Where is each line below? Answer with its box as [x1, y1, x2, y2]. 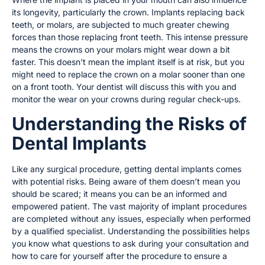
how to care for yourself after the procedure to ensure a [12, 250, 227, 261]
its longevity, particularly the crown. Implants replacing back [12, 7, 245, 18]
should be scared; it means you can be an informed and [12, 188, 227, 199]
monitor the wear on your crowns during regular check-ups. [12, 94, 241, 105]
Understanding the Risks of [12, 112, 247, 134]
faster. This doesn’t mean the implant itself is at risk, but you [12, 57, 244, 67]
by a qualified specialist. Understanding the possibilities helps [12, 225, 250, 236]
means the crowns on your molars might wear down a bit [12, 44, 230, 55]
